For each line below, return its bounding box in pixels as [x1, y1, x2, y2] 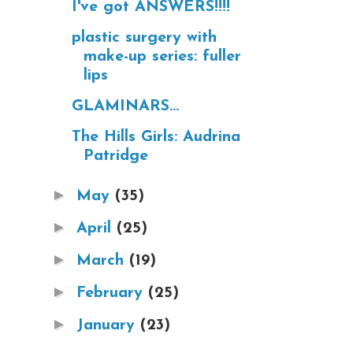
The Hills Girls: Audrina [72, 128, 240, 145]
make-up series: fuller [84, 48, 241, 65]
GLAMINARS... [72, 98, 179, 114]
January [76, 317, 140, 333]
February [76, 284, 148, 301]
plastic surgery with [72, 29, 217, 46]
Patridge [84, 147, 148, 164]
